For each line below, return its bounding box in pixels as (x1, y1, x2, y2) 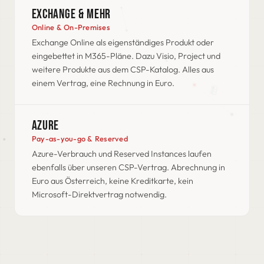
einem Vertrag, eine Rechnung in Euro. (31, 78, 174, 89)
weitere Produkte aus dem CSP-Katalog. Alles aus (31, 64, 214, 75)
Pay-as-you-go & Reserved (31, 134, 128, 144)
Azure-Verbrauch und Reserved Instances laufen (31, 148, 212, 160)
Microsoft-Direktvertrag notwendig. (31, 189, 167, 200)
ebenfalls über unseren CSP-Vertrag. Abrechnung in (31, 162, 225, 173)
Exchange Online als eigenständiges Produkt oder (31, 37, 214, 48)
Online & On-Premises (31, 22, 110, 32)
